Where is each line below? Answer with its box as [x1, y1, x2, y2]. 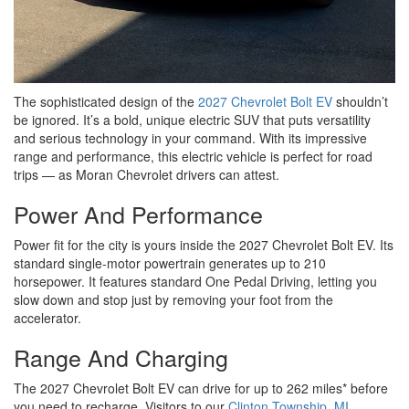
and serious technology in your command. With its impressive [14, 129, 367, 148]
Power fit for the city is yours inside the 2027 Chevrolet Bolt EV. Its [14, 236, 393, 255]
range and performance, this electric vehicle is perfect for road [14, 147, 372, 166]
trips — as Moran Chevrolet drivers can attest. [14, 165, 279, 184]
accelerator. [14, 309, 81, 328]
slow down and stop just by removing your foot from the [14, 290, 333, 309]
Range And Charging [14, 341, 228, 374]
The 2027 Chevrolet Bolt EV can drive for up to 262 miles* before [14, 379, 388, 398]
